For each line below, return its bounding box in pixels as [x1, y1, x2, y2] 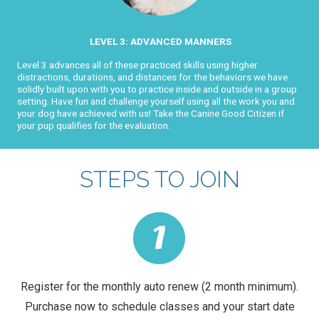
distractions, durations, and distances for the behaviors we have [17, 70, 288, 83]
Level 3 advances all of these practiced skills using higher [17, 58, 258, 70]
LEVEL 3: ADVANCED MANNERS [90, 35, 231, 47]
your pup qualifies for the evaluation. [17, 119, 170, 131]
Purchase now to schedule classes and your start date [24, 299, 295, 313]
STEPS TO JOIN [79, 165, 240, 192]
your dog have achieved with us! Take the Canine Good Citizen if [17, 107, 284, 119]
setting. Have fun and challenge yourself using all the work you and [17, 95, 295, 107]
